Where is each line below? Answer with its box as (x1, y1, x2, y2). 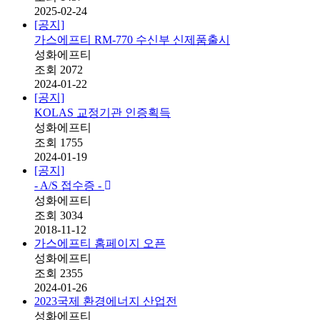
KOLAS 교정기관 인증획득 (34, 106, 171, 119)
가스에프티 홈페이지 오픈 (34, 237, 166, 250)
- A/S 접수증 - (34, 179, 104, 192)
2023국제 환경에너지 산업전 (34, 295, 177, 308)
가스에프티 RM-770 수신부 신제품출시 (34, 34, 230, 46)
